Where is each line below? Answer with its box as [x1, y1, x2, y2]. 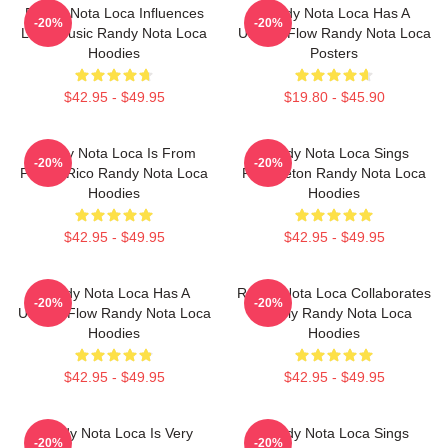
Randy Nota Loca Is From [32, 145, 196, 161]
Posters [310, 45, 358, 61]
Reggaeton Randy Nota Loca [242, 165, 426, 181]
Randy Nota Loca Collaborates [237, 285, 431, 301]
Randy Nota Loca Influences [24, 5, 204, 21]
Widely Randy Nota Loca [256, 305, 412, 321]
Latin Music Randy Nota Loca [21, 25, 207, 41]
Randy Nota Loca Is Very [35, 425, 193, 441]
